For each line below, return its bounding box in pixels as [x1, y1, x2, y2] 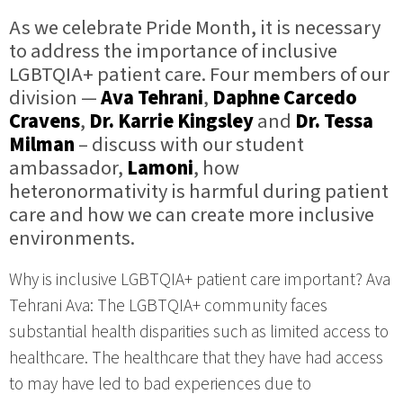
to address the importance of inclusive [9, 37, 337, 67]
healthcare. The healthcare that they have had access [9, 345, 383, 372]
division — [9, 84, 101, 113]
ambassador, [9, 154, 127, 184]
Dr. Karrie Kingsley [89, 107, 254, 137]
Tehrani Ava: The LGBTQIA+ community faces [9, 293, 327, 319]
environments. [9, 224, 135, 254]
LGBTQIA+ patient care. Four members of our [9, 60, 390, 90]
